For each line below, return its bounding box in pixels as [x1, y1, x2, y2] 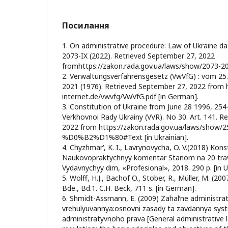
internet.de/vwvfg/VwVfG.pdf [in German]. [62, 92, 198, 101]
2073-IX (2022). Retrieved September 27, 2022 [62, 51, 215, 61]
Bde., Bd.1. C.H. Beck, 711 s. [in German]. [62, 183, 196, 193]
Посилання [62, 20, 109, 31]
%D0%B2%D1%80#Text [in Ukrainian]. [62, 132, 188, 142]
